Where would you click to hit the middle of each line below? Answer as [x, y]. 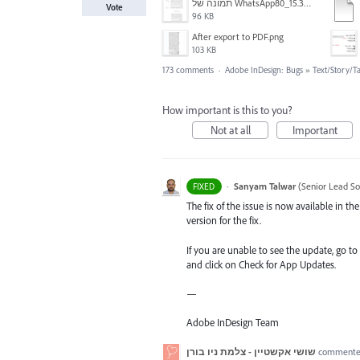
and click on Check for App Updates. [261, 264]
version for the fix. [224, 221]
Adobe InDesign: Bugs [264, 70]
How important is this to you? [227, 110]
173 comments [188, 70]
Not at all [230, 131]
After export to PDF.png [238, 37]
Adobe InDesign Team [233, 322]
